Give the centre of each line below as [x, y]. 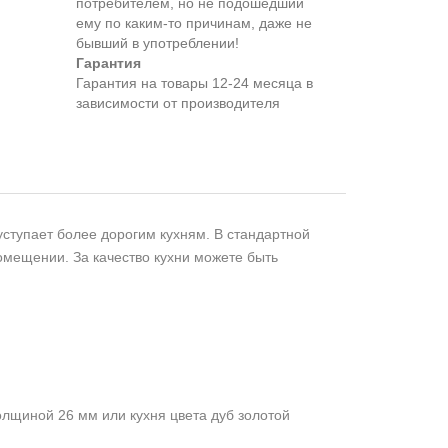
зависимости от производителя [178, 103]
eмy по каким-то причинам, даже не [194, 23]
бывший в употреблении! [157, 43]
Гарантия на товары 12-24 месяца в [194, 83]
